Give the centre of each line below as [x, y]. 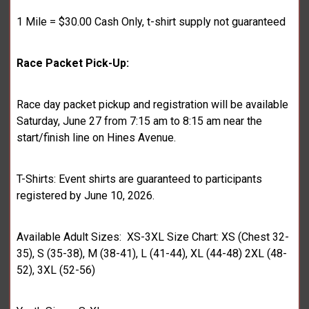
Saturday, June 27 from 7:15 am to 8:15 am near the [140, 121]
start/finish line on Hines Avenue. [97, 138]
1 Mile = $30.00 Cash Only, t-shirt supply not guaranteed [151, 22]
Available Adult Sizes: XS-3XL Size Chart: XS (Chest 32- [153, 237]
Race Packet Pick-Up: [73, 63]
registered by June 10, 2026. [86, 196]
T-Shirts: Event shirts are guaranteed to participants [140, 179]
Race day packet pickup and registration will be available [153, 105]
